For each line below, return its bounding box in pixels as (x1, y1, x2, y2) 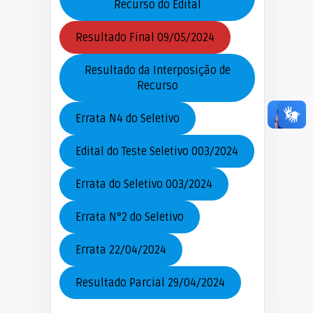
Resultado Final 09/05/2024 (75, 30, 214, 45)
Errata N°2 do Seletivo (75, 210, 184, 224)
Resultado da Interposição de (84, 63, 231, 78)
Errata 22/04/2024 (75, 242, 166, 257)
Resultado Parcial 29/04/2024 (75, 275, 225, 290)
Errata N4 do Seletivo (75, 111, 180, 126)
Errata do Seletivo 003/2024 (75, 177, 212, 191)
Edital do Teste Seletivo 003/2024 (75, 144, 238, 159)
